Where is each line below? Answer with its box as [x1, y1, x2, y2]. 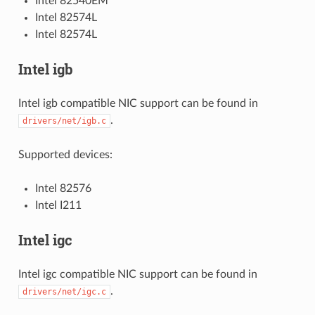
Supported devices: [18, 148, 112, 160]
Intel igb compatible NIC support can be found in [18, 97, 258, 109]
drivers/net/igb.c [22, 115, 106, 126]
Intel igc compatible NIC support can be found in [18, 268, 257, 280]
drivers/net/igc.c [22, 286, 106, 297]
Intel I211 [34, 199, 82, 211]
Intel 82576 [34, 182, 91, 194]
